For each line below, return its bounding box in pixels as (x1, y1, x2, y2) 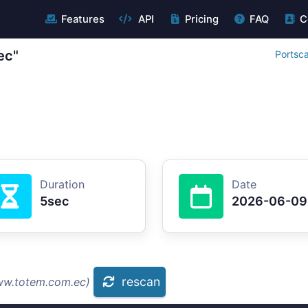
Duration (40, 177, 85, 191)
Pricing (184, 13, 219, 25)
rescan (122, 274, 160, 289)
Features (60, 13, 104, 25)
